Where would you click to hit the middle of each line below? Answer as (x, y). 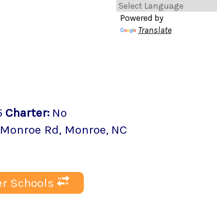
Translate (155, 30)
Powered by (142, 18)
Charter (26, 112)
